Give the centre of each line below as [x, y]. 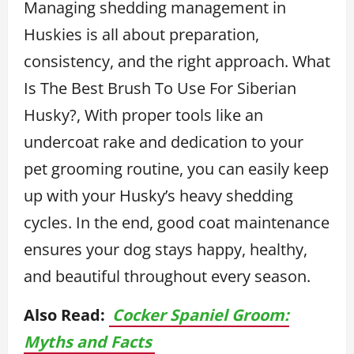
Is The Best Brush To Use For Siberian [160, 88]
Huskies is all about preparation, [141, 34]
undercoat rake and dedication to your [164, 141]
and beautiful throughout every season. [167, 276]
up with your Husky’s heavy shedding [158, 195]
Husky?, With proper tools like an [143, 115]
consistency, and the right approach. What [177, 61]
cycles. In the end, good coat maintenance [177, 222]
